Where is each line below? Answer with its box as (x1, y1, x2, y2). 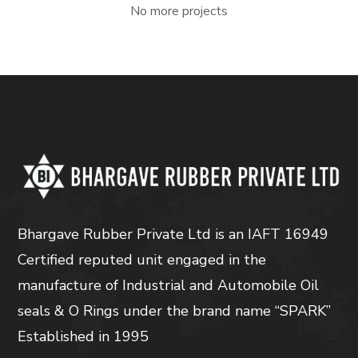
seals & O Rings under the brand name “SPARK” (18, 300, 332, 320)
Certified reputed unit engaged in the (18, 249, 267, 269)
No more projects (129, 2, 228, 21)
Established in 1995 (18, 326, 149, 346)
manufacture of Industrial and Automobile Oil (18, 275, 320, 295)
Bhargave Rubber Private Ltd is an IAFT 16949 (18, 224, 329, 244)
